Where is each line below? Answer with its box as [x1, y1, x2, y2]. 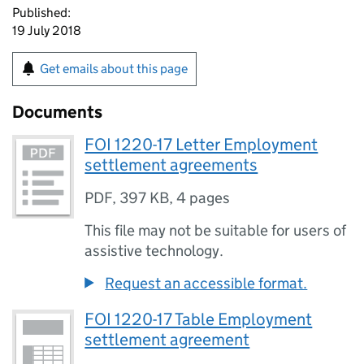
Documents [12, 102, 102, 123]
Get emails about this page [40, 61, 188, 76]
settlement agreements [84, 154, 258, 175]
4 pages [176, 188, 231, 207]
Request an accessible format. [105, 274, 308, 292]
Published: [12, 5, 71, 20]
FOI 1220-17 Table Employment [84, 309, 313, 330]
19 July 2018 [12, 23, 81, 38]
